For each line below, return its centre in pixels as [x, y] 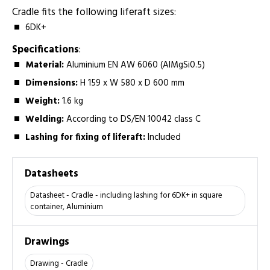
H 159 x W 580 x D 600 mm [131, 83]
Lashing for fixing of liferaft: [86, 137]
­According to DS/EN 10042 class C [133, 119]
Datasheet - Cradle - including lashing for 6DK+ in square [126, 196]
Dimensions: [52, 83]
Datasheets [52, 174]
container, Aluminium [67, 207]
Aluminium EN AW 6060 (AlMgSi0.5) [135, 65]
